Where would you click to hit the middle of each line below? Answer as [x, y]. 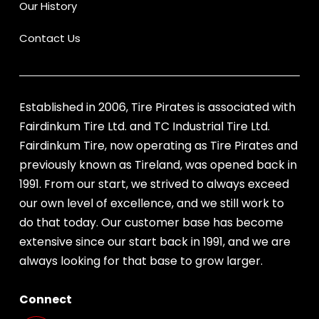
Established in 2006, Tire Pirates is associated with [157, 108]
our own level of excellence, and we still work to [151, 204]
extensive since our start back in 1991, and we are [155, 242]
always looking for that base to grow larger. [141, 261]
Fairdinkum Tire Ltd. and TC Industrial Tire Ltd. [144, 127]
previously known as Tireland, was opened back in [158, 165]
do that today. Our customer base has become [151, 223]
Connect [45, 300]
